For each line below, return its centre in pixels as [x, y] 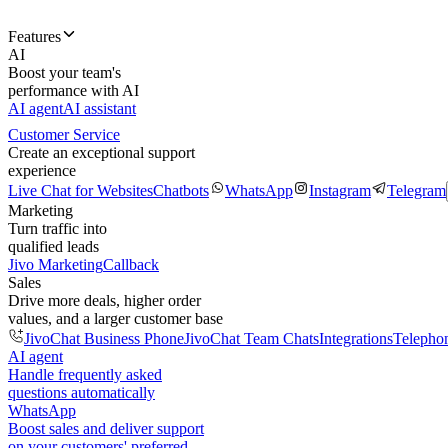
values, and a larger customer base [115, 318]
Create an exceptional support [101, 152]
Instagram [340, 190]
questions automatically [81, 392]
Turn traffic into [57, 228]
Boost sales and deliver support [106, 428]
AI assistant [99, 108]
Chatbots [181, 190]
